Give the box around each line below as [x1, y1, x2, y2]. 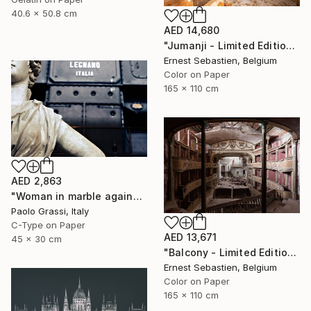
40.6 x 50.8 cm [11, 7, 77, 19]
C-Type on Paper [11, 219, 85, 230]
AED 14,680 [164, 24, 220, 36]
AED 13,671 [164, 231, 217, 244]
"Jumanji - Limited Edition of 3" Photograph [286, 39, 296, 51]
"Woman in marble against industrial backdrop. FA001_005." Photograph [133, 190, 142, 202]
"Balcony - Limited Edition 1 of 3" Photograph [287, 246, 297, 259]
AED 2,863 [11, 174, 62, 187]
